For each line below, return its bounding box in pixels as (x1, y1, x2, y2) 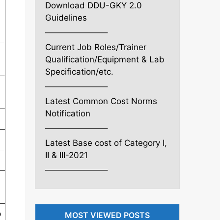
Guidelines (45, 12, 87, 23)
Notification (45, 108, 93, 118)
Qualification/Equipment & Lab (45, 54, 165, 64)
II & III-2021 (45, 150, 88, 160)
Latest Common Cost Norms (45, 96, 157, 106)
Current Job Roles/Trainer (45, 42, 146, 52)
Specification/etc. (45, 66, 113, 77)
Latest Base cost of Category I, (45, 137, 167, 148)
